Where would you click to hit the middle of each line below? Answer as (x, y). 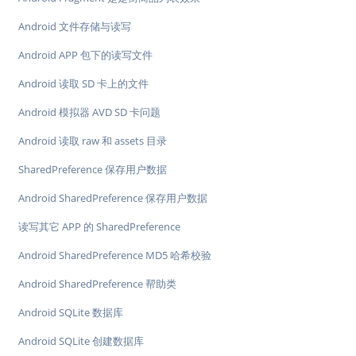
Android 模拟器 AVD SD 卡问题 (89, 112)
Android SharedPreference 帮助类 (97, 284)
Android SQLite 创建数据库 (81, 341)
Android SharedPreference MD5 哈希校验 (115, 255)
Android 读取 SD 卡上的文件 (83, 84)
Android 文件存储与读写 (75, 27)
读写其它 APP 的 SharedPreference (99, 227)
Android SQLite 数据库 (71, 313)
